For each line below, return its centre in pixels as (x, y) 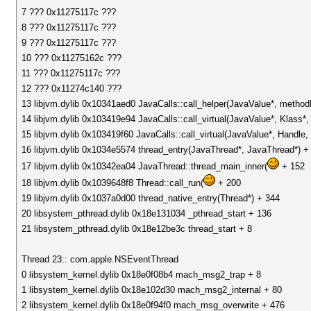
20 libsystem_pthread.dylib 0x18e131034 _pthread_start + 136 (147, 213)
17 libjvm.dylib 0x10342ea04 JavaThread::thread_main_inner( (145, 166)
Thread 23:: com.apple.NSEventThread (100, 259)
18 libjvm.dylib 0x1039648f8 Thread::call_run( (113, 183)
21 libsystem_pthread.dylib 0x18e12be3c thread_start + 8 (137, 229)
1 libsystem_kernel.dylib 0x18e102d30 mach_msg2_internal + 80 (152, 290)
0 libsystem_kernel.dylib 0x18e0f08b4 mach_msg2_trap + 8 (142, 275)
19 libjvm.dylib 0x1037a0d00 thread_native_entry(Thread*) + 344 (151, 198)
